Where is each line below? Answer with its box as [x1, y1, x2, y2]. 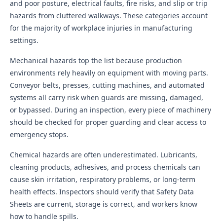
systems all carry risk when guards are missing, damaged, [10, 93, 203, 102]
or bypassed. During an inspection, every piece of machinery [10, 105, 211, 114]
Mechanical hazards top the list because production [10, 56, 182, 65]
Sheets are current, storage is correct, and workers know [10, 199, 197, 209]
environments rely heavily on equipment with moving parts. [10, 68, 208, 77]
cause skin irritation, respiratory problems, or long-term [10, 175, 195, 184]
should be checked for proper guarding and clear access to [10, 117, 206, 127]
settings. [10, 36, 38, 45]
